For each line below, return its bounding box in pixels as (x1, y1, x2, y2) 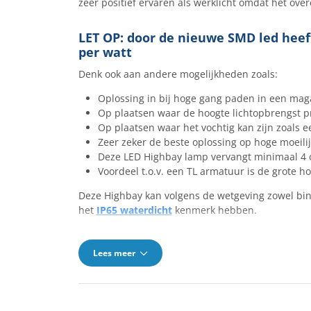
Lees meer (92, 246, 137, 259)
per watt (78, 44, 132, 60)
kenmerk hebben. (174, 203, 257, 217)
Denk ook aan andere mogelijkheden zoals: (78, 67, 278, 81)
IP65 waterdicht (96, 203, 172, 217)
